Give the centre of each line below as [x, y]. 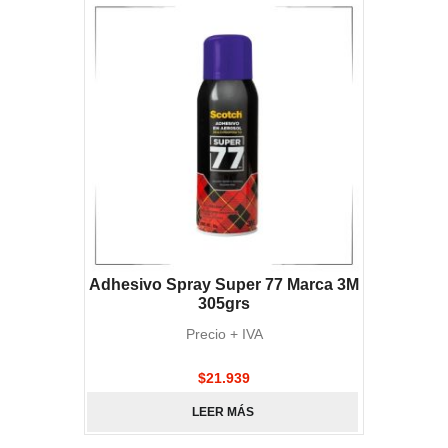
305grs [224, 303]
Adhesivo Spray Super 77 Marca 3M [224, 284]
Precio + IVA [224, 334]
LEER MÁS [222, 412]
